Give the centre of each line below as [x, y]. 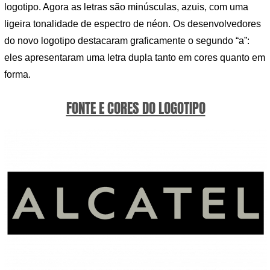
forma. [17, 74]
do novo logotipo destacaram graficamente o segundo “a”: [127, 40]
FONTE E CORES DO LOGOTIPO [136, 108]
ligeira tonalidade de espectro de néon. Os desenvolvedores [133, 24]
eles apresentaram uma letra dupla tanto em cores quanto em [135, 57]
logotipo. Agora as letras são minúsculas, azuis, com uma [126, 7]
